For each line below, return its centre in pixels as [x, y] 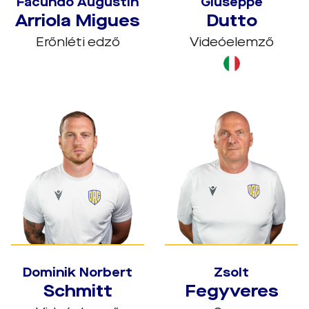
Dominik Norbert [78, 272]
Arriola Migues [78, 21]
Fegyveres [231, 291]
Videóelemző [231, 42]
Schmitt [78, 291]
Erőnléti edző [78, 42]
